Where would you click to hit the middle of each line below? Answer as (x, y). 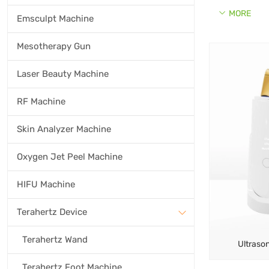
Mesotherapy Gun (54, 46)
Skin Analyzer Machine (64, 129)
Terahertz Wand (55, 240)
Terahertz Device (52, 212)
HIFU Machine (46, 184)
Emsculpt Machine (55, 19)
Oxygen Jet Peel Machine (70, 157)
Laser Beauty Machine (63, 74)
